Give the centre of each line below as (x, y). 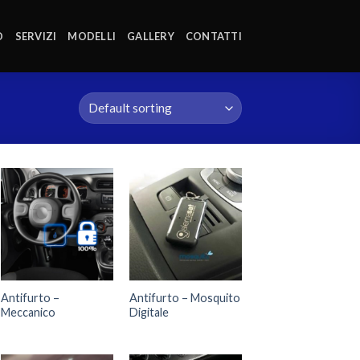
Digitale (149, 313)
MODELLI (92, 36)
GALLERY (151, 36)
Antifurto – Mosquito (184, 298)
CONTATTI (213, 36)
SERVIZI (36, 36)
